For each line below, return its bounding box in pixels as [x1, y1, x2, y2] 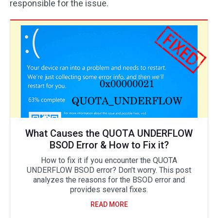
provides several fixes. [70, 185, 148, 194]
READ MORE [90, 200, 128, 208]
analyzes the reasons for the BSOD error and [33, 175, 185, 184]
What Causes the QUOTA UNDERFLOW [25, 127, 193, 139]
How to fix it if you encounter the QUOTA [41, 156, 177, 165]
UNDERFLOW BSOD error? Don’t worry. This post [27, 165, 191, 175]
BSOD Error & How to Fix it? [49, 139, 169, 151]
